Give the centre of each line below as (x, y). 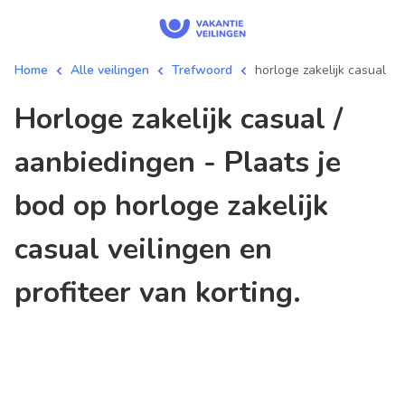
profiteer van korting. (158, 292)
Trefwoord (202, 70)
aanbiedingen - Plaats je (178, 162)
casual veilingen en (143, 249)
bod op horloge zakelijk (171, 206)
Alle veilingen (110, 70)
